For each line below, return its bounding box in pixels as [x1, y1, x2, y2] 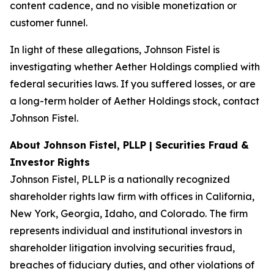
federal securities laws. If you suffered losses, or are [10, 78, 256, 90]
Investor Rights [10, 156, 90, 168]
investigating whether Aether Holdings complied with [10, 61, 260, 73]
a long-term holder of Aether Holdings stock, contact [10, 95, 259, 107]
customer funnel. [10, 17, 87, 29]
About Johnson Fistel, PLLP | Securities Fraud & [10, 139, 249, 151]
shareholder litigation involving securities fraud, [10, 242, 235, 254]
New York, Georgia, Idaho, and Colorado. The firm [10, 207, 248, 220]
